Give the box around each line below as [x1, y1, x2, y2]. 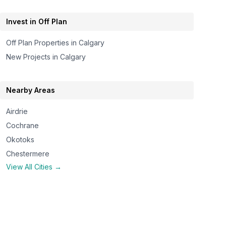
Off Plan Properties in [6, 38, 79, 47]
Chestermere [6, 149, 50, 158]
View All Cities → [6, 162, 62, 171]
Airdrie [6, 107, 28, 116]
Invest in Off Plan [6, 17, 68, 26]
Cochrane [6, 121, 39, 130]
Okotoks [6, 135, 35, 144]
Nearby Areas [6, 86, 55, 94]
